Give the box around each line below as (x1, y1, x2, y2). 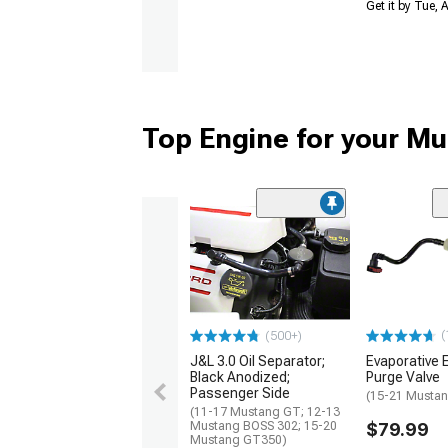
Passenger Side (190, 385, 290, 402)
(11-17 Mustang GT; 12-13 (190, 405, 340, 420)
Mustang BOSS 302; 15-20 (190, 419, 337, 434)
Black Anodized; (190, 369, 290, 386)
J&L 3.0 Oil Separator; (190, 353, 325, 370)
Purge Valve (366, 369, 440, 386)
